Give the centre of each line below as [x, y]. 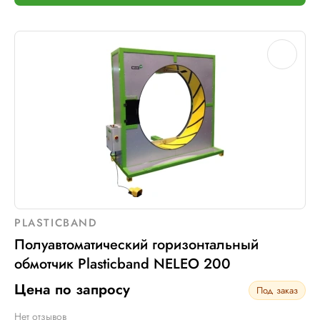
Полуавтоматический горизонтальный [136, 245]
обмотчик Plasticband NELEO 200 [122, 264]
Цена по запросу [72, 290]
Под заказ [277, 290]
